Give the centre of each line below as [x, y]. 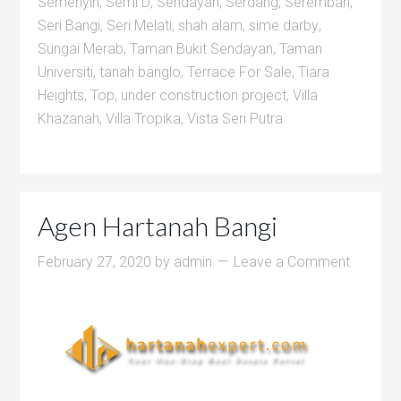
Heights [61, 95]
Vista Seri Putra [235, 119]
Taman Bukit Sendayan [202, 49]
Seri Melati [140, 26]
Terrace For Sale [240, 72]
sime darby [284, 26]
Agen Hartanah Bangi [158, 226]
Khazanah [69, 119]
